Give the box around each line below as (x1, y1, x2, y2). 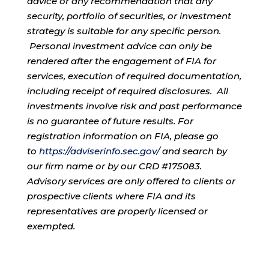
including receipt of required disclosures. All (26, 85, 228, 97)
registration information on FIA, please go (26, 130, 219, 142)
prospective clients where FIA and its (26, 190, 196, 202)
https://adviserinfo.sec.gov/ (38, 145, 160, 157)
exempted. (26, 220, 75, 232)
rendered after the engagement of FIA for (26, 55, 216, 67)
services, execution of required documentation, (26, 70, 241, 82)
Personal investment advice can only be (26, 40, 212, 52)
